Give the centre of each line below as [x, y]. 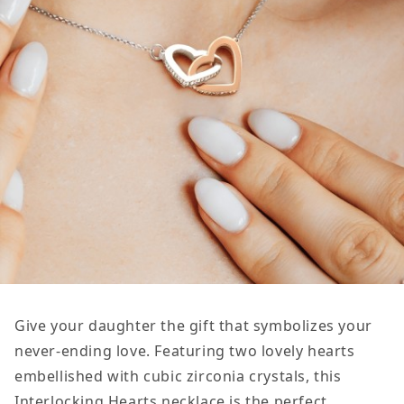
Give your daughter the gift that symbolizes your [193, 325]
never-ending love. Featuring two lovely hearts [185, 350]
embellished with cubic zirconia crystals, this [178, 376]
